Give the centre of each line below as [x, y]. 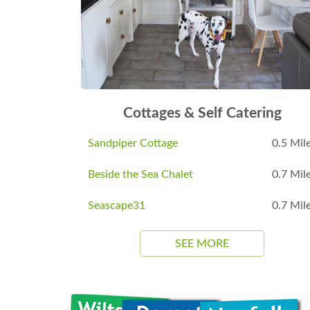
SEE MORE [202, 244]
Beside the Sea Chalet [140, 175]
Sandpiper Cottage [133, 144]
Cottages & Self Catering [202, 113]
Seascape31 [117, 206]
